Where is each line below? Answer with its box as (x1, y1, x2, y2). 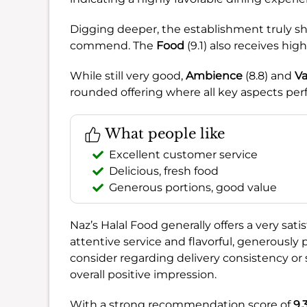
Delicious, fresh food (109, 164, 219, 177)
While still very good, (70, 69, 186, 82)
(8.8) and (243, 69, 295, 82)
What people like (101, 125, 225, 142)
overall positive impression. (70, 267, 217, 281)
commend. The (70, 38, 156, 52)
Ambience (186, 69, 243, 82)
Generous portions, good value (109, 180, 277, 194)
